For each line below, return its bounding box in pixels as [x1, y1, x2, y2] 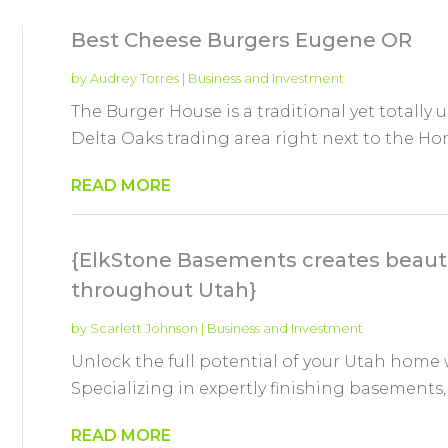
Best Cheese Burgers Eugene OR [70, 27, 412, 52]
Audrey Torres [89, 69, 179, 86]
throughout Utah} [70, 277, 257, 302]
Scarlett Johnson [89, 319, 198, 336]
